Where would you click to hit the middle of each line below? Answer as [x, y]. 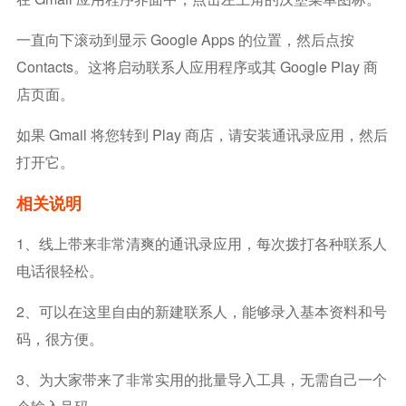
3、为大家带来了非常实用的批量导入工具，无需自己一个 [201, 379]
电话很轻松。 [59, 271]
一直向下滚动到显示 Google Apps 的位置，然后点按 [185, 39]
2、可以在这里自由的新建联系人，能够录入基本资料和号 [201, 311]
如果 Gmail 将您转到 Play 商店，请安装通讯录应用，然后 [202, 135]
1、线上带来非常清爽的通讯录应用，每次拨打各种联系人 [201, 243]
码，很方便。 [59, 338]
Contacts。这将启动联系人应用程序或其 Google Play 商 [197, 67]
